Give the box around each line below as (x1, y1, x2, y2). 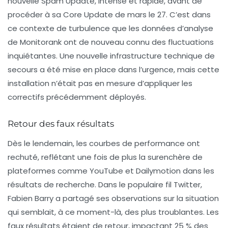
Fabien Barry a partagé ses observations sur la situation (8, 193, 219, 204)
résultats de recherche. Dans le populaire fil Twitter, (8, 179, 202, 190)
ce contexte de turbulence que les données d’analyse (8, 23, 213, 34)
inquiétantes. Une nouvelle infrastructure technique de (8, 50, 215, 62)
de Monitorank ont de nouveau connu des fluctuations (8, 37, 214, 48)
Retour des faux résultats (8, 119, 114, 129)
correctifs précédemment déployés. (8, 92, 146, 103)
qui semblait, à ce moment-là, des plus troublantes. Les (8, 207, 219, 218)
